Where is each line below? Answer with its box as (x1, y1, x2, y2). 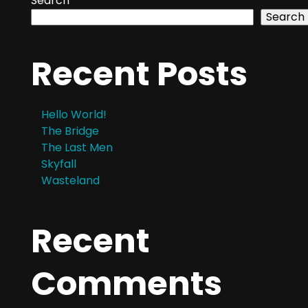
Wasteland (41, 173, 100, 189)
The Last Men (41, 140, 113, 156)
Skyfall (41, 156, 76, 173)
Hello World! (41, 107, 107, 123)
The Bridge (41, 123, 99, 140)
